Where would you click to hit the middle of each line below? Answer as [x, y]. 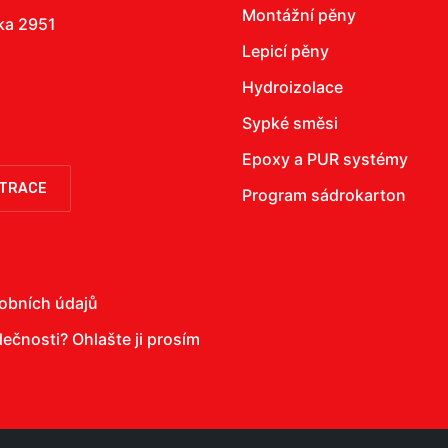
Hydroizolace [292, 87]
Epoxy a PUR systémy [325, 159]
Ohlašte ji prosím [136, 339]
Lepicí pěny [285, 51]
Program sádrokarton [324, 195]
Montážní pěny [299, 15]
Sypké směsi [290, 123]
